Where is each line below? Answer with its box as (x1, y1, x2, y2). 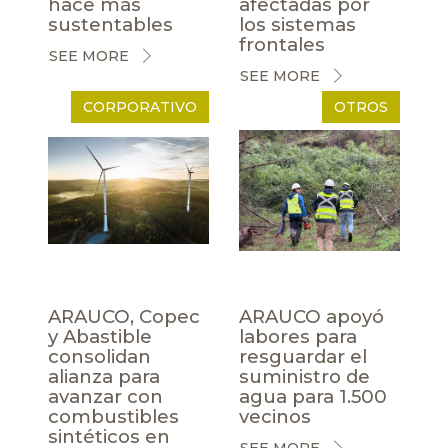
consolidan (48, 344, 151, 368)
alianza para (48, 364, 160, 388)
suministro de (239, 364, 370, 388)
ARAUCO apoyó (239, 304, 384, 328)
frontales (239, 32, 325, 56)
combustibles (48, 404, 179, 428)
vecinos (239, 404, 311, 428)
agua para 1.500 (239, 384, 387, 408)
